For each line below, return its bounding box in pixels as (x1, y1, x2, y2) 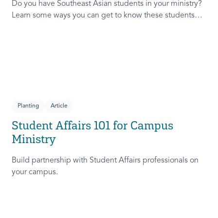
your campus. (12, 168, 58, 177)
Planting (18, 103, 39, 109)
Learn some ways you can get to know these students (12, 12, 195, 20)
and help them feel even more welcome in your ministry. (12, 23, 206, 32)
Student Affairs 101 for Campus (12, 118, 173, 133)
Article (51, 103, 68, 109)
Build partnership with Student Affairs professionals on (12, 157, 199, 165)
